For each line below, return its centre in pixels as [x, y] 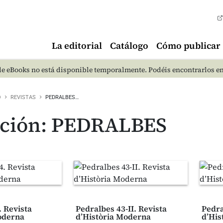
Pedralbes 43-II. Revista [121, 209]
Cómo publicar [188, 46]
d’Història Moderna [113, 217]
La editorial [77, 46]
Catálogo [129, 46]
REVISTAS [23, 97]
